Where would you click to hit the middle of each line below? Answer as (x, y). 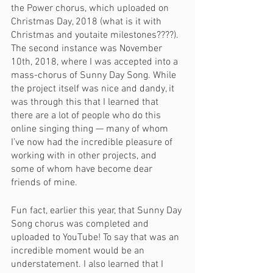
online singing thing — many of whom (91, 129)
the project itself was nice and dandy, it (94, 89)
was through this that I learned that (86, 102)
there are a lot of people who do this (87, 116)
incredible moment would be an (79, 251)
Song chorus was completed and (81, 224)
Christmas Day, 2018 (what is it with (87, 22)
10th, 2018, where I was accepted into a (96, 62)
